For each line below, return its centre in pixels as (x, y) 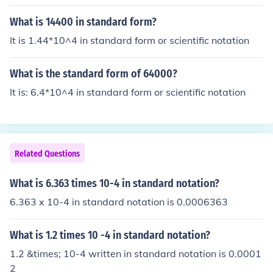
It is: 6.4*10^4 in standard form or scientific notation (128, 92)
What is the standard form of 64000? (94, 74)
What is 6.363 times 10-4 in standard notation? (115, 183)
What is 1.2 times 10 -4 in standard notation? (110, 235)
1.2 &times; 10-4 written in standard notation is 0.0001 (136, 253)
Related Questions (47, 154)
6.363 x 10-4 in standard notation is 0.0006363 (119, 202)
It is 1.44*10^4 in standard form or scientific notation (129, 40)
